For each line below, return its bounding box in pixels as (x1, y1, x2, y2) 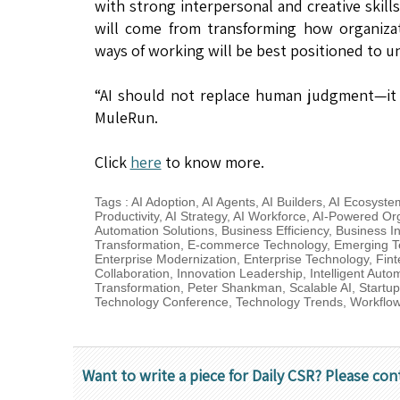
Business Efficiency (221, 222, 329, 237)
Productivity (94, 208, 159, 223)
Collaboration (94, 265, 170, 280)
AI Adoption (130, 194, 196, 209)
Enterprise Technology (243, 251, 369, 266)
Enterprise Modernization (94, 251, 237, 266)
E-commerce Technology (187, 237, 327, 252)
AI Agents (201, 194, 255, 209)
